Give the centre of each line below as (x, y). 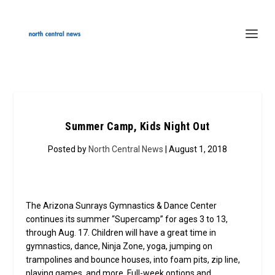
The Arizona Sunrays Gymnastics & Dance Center (122, 206)
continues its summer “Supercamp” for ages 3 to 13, (127, 219)
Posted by (68, 149)
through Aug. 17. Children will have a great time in (121, 233)
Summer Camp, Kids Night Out (137, 126)
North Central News (126, 149)
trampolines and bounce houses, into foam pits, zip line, (133, 260)
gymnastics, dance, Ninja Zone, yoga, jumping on (119, 246)
